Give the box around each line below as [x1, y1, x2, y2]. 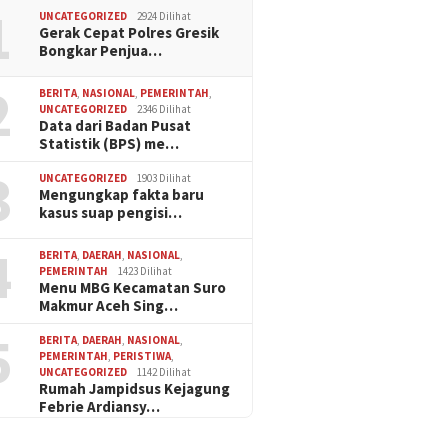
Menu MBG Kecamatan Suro [39, 278, 227, 298]
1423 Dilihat [118, 264, 173, 279]
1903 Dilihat [137, 171, 192, 186]
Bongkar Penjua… [39, 41, 163, 61]
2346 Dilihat [137, 102, 192, 117]
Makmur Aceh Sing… [39, 296, 179, 316]
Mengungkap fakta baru [39, 185, 205, 205]
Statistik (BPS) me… [39, 134, 180, 154]
